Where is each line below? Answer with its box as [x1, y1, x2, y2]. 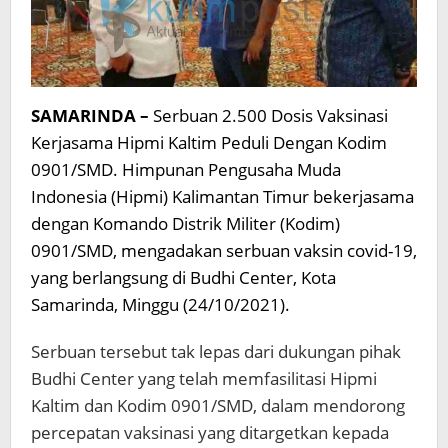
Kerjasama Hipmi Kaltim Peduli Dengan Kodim [31, 130, 387, 154]
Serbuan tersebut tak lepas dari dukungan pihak [31, 339, 401, 363]
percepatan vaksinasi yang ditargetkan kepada [31, 420, 389, 444]
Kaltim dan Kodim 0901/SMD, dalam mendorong [31, 393, 405, 417]
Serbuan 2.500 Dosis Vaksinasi [149, 103, 388, 127]
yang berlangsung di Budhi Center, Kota [31, 265, 336, 289]
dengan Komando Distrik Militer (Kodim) [31, 211, 340, 235]
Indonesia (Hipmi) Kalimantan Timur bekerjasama [31, 184, 414, 208]
